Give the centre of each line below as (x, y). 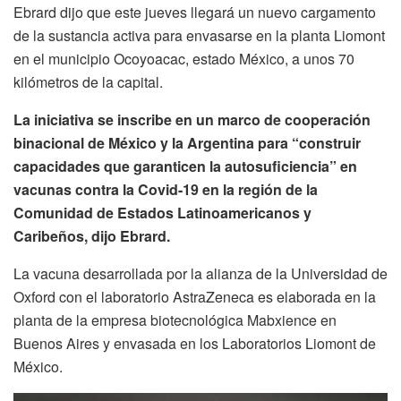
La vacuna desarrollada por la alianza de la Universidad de (200, 273)
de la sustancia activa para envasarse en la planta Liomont (199, 35)
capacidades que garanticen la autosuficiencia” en (185, 166)
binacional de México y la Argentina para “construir (187, 142)
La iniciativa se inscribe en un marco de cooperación (192, 119)
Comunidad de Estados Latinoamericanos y (162, 212)
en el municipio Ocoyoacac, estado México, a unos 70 (184, 58)
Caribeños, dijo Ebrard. (92, 235)
